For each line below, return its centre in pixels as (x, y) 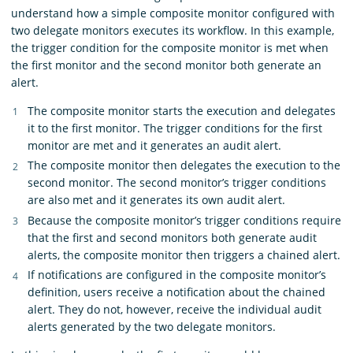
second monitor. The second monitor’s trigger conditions (177, 183)
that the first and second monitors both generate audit (172, 237)
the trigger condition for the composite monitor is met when (170, 47)
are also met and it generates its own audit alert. (156, 200)
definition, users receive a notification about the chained (176, 292)
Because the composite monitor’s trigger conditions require (184, 220)
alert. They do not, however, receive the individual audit (175, 310)
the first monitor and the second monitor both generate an (166, 65)
